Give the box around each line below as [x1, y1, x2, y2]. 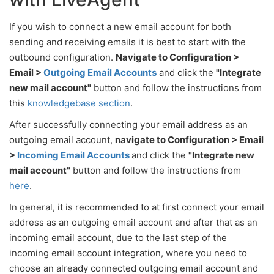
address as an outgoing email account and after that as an [9, 217, 257, 228]
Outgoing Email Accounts [43, 67, 157, 78]
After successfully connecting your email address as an [9, 119, 248, 130]
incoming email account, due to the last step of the [9, 232, 227, 243]
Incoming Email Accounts [17, 149, 130, 161]
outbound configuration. [9, 51, 116, 63]
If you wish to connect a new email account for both [9, 21, 231, 32]
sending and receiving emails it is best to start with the [9, 36, 246, 48]
